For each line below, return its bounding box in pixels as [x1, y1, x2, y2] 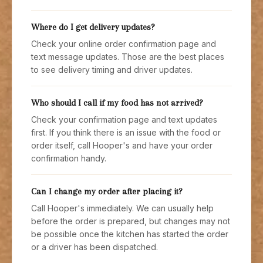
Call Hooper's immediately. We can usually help [31, 203, 214, 213]
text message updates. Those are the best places [31, 52, 224, 62]
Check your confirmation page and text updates [31, 114, 217, 124]
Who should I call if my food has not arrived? [31, 97, 203, 108]
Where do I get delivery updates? [31, 22, 155, 32]
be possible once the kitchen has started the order [31, 229, 228, 239]
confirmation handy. [31, 153, 106, 163]
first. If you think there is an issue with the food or [31, 127, 221, 137]
